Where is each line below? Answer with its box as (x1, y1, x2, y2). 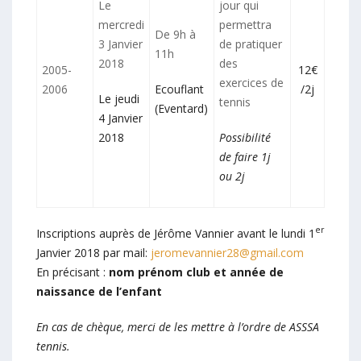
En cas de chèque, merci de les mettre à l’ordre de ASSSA (36, 318, 319, 334)
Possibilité (219, 129, 271, 145)
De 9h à (155, 26, 196, 42)
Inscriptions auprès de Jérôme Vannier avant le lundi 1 (36, 225, 315, 241)
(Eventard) (155, 100, 208, 116)
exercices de (219, 74, 284, 90)
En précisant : (36, 263, 106, 280)
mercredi (98, 16, 144, 32)
